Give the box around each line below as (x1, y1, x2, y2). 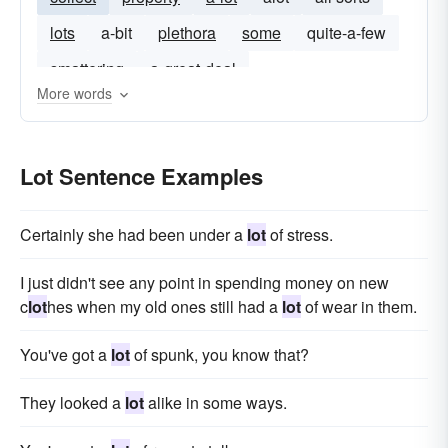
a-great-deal (150, 57, 236, 80)
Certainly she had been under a (20, 223, 247, 246)
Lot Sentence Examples (20, 160, 263, 192)
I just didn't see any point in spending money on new (20, 271, 389, 294)
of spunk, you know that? (130, 343, 309, 366)
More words (37, 83, 112, 103)
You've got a (20, 343, 111, 366)
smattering (50, 57, 124, 80)
